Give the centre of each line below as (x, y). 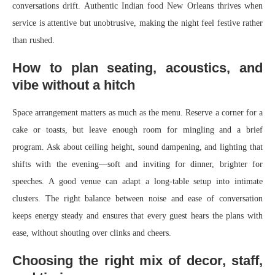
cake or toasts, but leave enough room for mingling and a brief (137, 130)
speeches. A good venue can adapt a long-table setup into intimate (137, 182)
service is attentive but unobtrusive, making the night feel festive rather (137, 23)
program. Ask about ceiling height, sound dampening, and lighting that (137, 147)
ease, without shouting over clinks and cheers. (92, 233)
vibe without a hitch (74, 85)
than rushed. (33, 41)
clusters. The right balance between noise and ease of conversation (137, 199)
